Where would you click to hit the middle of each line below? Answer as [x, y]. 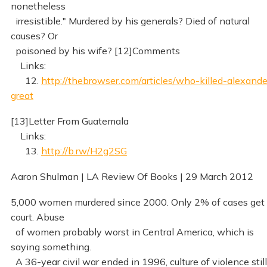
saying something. [51, 246]
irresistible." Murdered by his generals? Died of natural [130, 21]
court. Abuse [37, 217]
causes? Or [34, 36]
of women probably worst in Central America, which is [132, 232]
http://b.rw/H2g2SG [84, 151]
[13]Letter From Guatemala [69, 121]
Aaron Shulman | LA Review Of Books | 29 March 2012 [132, 176]
